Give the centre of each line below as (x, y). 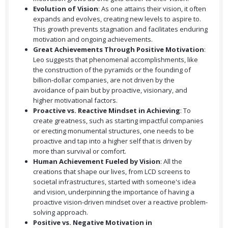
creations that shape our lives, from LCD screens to (112, 172)
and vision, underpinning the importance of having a (114, 192)
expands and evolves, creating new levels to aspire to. (117, 19)
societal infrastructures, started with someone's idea (115, 182)
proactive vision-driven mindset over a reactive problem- (120, 202)
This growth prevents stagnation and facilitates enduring (120, 29)
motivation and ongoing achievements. (93, 39)
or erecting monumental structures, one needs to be (113, 131)
